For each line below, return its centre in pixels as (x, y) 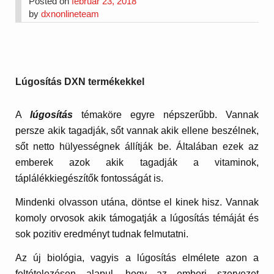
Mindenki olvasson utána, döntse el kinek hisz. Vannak (137, 202)
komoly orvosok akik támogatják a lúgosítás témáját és (137, 218)
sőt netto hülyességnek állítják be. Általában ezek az (137, 146)
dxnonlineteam (70, 13)
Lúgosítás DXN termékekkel (80, 82)
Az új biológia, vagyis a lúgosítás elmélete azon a (137, 258)
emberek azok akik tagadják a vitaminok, (137, 162)
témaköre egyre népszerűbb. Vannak (170, 114)
